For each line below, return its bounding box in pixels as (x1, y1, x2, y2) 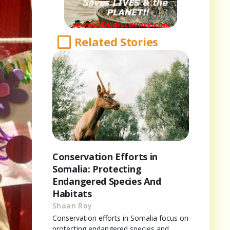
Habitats (52, 187, 92, 200)
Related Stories (74, 34, 158, 50)
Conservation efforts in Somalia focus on (52, 213, 188, 223)
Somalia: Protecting (52, 162, 142, 175)
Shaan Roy (52, 200, 92, 210)
